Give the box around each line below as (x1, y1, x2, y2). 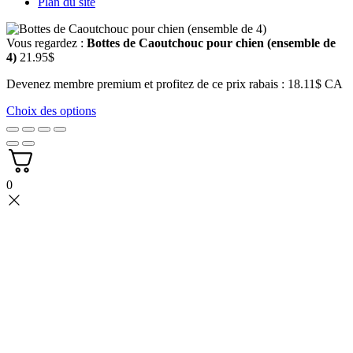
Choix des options (6, 103, 96, 117)
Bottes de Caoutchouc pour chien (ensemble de (87, 35, 336, 50)
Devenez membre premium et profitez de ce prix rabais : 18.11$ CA (6, 76, 343, 91)
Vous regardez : (6, 35, 87, 50)
